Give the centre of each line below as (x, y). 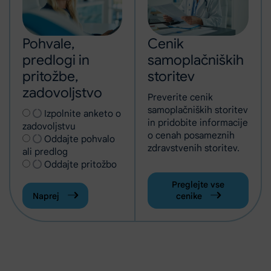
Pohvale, (48, 44)
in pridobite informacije (198, 122)
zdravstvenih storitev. (194, 148)
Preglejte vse (198, 184)
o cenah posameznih (191, 135)
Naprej (47, 196)
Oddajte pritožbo (80, 164)
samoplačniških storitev (198, 110)
